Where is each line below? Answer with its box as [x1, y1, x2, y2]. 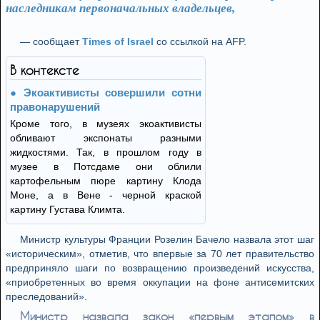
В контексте [10, 63, 79, 77]
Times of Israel [82, 36, 154, 47]
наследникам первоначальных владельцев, [6, 1, 235, 15]
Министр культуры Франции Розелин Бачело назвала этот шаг [20, 234, 314, 245]
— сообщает [20, 36, 82, 47]
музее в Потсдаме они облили [10, 161, 201, 172]
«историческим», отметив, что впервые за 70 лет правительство [6, 248, 314, 259]
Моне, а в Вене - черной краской [10, 189, 201, 201]
